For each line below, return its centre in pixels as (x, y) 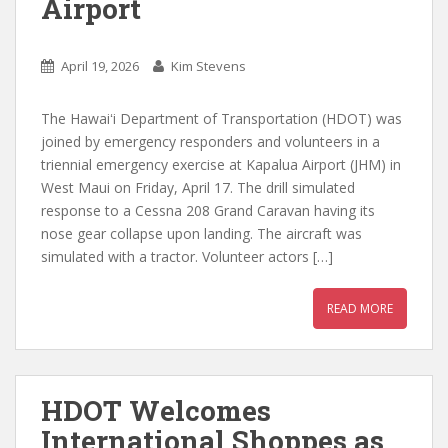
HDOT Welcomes (156, 410)
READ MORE (360, 308)
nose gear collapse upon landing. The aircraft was (201, 233)
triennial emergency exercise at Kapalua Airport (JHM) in (221, 164)
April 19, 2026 (100, 65)
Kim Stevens (208, 65)
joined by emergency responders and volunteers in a (210, 141)
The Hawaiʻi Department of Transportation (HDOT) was (221, 118)
